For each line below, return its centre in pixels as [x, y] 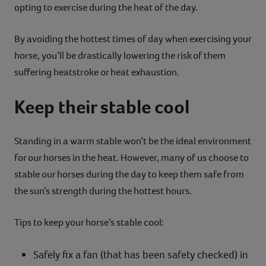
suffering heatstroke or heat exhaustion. [99, 72]
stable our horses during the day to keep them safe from [129, 174]
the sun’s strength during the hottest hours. [103, 191]
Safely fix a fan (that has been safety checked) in [141, 254]
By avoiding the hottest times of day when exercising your [133, 39]
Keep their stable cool [102, 107]
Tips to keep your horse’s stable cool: [89, 222]
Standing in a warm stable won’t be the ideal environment [133, 141]
